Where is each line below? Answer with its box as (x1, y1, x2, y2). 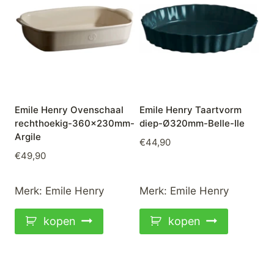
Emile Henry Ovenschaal (15, 104, 124, 116)
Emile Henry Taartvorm (139, 104, 242, 116)
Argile (15, 131, 41, 143)
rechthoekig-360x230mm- (15, 117, 135, 130)
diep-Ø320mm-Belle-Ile (139, 117, 245, 130)
